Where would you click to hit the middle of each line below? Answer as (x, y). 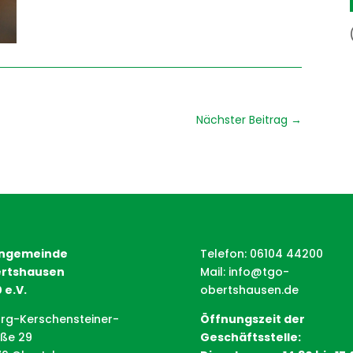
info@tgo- (258, 271)
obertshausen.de (249, 290)
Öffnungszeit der (252, 319)
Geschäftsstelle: (250, 337)
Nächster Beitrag (242, 119)
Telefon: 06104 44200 (261, 253)
